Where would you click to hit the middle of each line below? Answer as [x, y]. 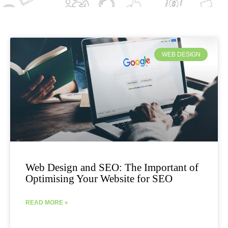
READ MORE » [47, 203]
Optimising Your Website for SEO [99, 179]
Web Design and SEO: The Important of [112, 167]
